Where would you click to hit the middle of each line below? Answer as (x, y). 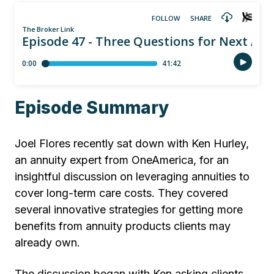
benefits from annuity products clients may (123, 226)
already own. (47, 243)
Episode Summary (92, 108)
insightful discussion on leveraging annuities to (132, 177)
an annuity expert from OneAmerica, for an (122, 160)
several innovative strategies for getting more (129, 210)
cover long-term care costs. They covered (121, 193)
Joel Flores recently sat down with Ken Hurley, (132, 144)
